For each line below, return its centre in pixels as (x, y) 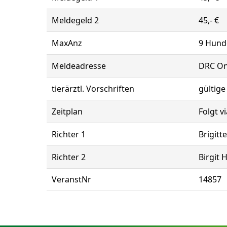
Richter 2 (69, 157)
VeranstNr (71, 179)
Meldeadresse (79, 66)
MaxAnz (67, 43)
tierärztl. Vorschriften (93, 89)
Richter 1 (69, 134)
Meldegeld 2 (75, 20)
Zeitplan (67, 111)
